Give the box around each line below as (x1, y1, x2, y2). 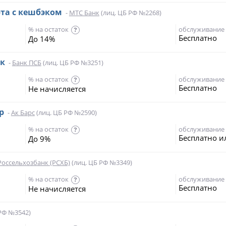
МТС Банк (69, 8, 99, 17)
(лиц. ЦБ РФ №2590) (34, 108, 97, 117)
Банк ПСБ (12, 58, 41, 67)
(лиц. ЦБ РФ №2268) (99, 8, 161, 17)
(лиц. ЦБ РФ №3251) (41, 58, 103, 67)
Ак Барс (11, 108, 35, 117)
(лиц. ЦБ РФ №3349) (70, 158, 132, 167)
